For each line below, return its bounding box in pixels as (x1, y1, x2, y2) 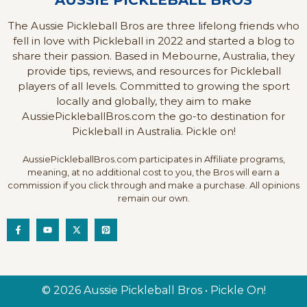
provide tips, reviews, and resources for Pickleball (26, 64, 281, 78)
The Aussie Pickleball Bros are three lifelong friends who (8, 19, 299, 33)
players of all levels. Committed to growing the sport (17, 79, 290, 93)
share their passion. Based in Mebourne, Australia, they (12, 49, 295, 63)
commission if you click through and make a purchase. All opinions (8, 180, 299, 191)
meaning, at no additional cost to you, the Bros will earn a (27, 167, 280, 178)
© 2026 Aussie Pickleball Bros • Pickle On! (41, 284, 266, 297)
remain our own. (117, 193, 190, 204)
